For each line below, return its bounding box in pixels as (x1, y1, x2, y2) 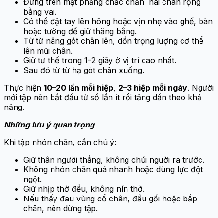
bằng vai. (23, 7, 56, 17)
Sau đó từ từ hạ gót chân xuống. (23, 65, 144, 75)
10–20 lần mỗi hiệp (44, 83, 113, 93)
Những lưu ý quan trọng (4, 120, 94, 130)
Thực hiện (4, 83, 44, 93)
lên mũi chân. (23, 46, 73, 56)
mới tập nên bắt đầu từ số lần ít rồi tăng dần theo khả (4, 92, 201, 103)
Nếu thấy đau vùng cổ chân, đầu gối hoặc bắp (23, 194, 197, 204)
